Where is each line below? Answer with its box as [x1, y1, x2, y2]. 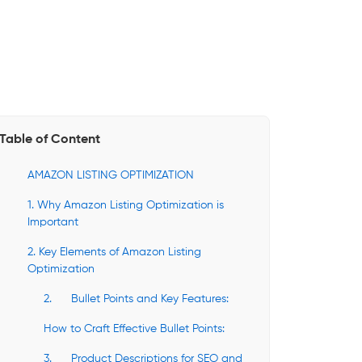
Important [27, 217, 78, 228]
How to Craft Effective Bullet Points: [44, 323, 225, 335]
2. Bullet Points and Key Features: [44, 293, 229, 305]
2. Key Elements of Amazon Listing [27, 246, 201, 258]
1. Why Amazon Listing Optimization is [27, 200, 224, 211]
